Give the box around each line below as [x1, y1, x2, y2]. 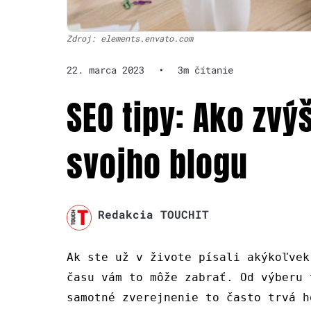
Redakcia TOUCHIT [97, 207, 209, 222]
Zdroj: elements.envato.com [67, 33, 193, 44]
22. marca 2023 [67, 63, 144, 77]
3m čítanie [178, 63, 233, 77]
